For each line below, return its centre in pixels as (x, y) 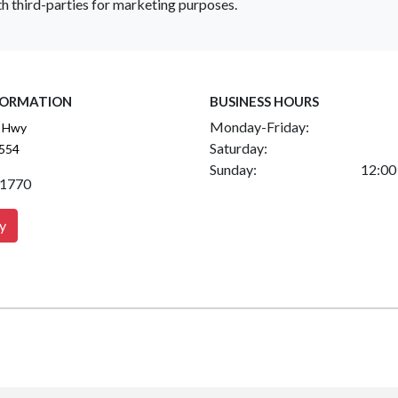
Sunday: (233, 170)
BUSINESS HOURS (264, 102)
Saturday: (239, 148)
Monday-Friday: (259, 127)
